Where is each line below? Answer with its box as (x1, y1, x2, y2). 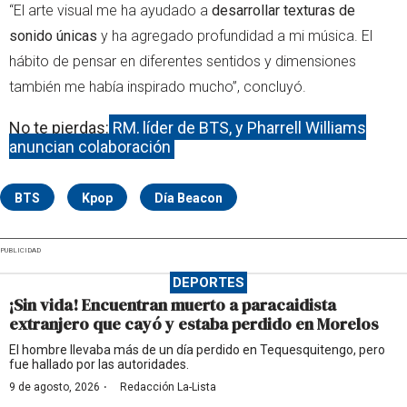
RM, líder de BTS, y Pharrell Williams (112, 117, 366, 137)
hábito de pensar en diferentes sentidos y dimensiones (9, 52, 356, 70)
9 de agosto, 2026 (9, 380, 100, 393)
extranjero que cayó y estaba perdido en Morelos (9, 312, 379, 335)
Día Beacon (154, 190, 223, 205)
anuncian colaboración (9, 136, 171, 156)
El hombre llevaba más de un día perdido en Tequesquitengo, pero (9, 342, 385, 357)
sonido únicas (9, 26, 101, 45)
